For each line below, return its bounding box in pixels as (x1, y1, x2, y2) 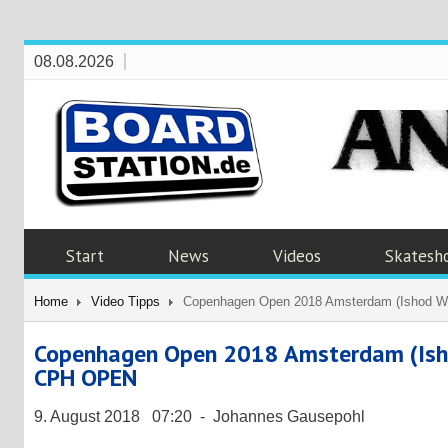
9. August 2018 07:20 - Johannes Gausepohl (34, 407, 365, 425)
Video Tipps (91, 293, 160, 309)
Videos (273, 244, 321, 267)
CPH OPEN (34, 361, 137, 393)
